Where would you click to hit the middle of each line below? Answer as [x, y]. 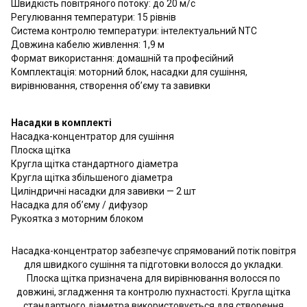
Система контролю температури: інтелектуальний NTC [134, 31]
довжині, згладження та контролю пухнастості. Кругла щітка [153, 292]
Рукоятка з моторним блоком [77, 219]
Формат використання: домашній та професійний [122, 58]
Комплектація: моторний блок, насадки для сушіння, [129, 72]
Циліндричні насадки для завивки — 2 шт [103, 191]
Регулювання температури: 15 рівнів [94, 17]
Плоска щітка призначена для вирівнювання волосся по [153, 278]
